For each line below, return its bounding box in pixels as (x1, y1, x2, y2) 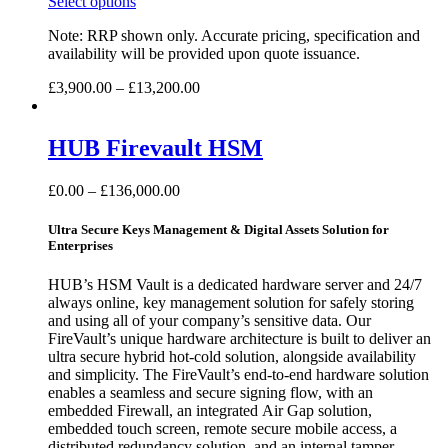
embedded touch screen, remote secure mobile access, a (48, 419, 397, 437)
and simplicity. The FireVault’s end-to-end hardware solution (48, 365, 429, 383)
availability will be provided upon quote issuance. (48, 44, 360, 62)
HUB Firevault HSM (48, 134, 263, 161)
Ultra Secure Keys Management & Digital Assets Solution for (48, 221, 389, 237)
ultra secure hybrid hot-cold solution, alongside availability (48, 347, 416, 365)
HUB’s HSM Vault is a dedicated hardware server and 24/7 (48, 275, 422, 293)
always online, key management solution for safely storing (48, 293, 414, 311)
